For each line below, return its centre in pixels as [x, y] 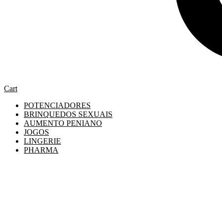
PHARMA [41, 150]
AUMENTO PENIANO [63, 123]
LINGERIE [42, 141]
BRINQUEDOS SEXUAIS [68, 114]
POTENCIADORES [57, 105]
